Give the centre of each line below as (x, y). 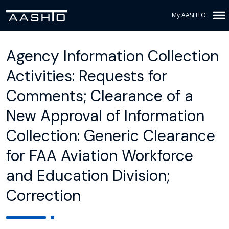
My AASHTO (189, 15)
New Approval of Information (105, 116)
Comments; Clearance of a (100, 96)
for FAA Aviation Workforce (100, 156)
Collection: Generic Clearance (111, 136)
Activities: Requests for (87, 76)
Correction (43, 196)
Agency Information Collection (112, 56)
